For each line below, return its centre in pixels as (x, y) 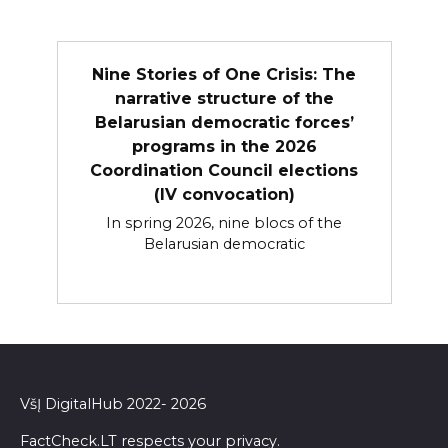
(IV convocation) (224, 194)
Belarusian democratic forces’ (224, 122)
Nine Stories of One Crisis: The (224, 74)
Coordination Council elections (224, 170)
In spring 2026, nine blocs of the (224, 222)
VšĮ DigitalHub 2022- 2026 (113, 404)
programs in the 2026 (224, 146)
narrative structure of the (224, 98)
